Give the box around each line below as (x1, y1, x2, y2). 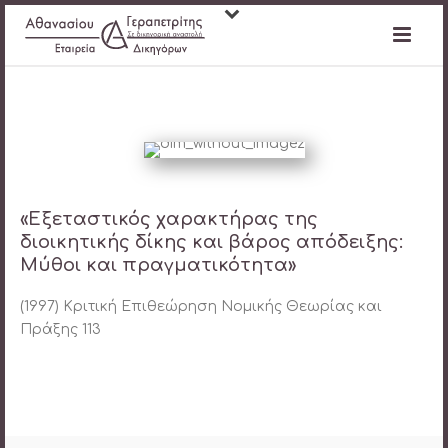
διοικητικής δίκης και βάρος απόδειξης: (20, 232, 403, 252)
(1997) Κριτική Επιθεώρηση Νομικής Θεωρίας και (20, 299, 382, 314)
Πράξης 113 (20, 322, 101, 337)
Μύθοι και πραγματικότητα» (20, 255, 296, 275)
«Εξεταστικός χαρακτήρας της (20, 209, 318, 229)
